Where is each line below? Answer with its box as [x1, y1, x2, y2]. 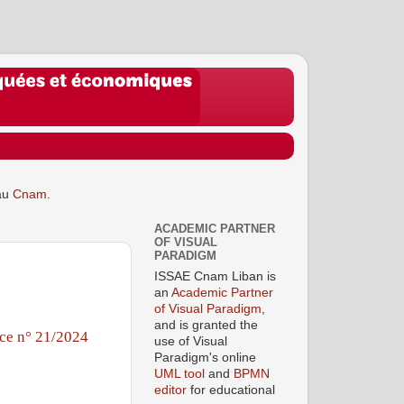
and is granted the [154, 317, 258, 332]
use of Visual [154, 334, 227, 348]
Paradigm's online [154, 350, 256, 364]
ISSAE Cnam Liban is [154, 269, 276, 283]
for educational [187, 382, 275, 397]
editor [154, 382, 187, 397]
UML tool [154, 366, 205, 381]
